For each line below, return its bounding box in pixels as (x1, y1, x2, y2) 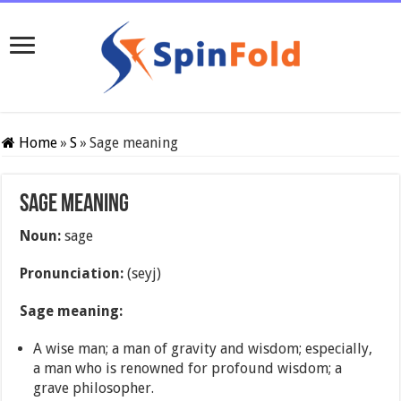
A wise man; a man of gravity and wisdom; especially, (33, 340, 373, 358)
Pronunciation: (20, 265, 124, 283)
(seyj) (124, 265, 162, 283)
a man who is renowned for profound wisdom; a (33, 360, 343, 378)
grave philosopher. (33, 380, 155, 397)
